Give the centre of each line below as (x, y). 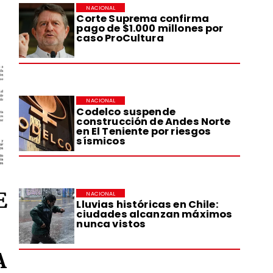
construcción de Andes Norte (154, 121)
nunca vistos (111, 224)
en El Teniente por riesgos (144, 131)
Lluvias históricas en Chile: (147, 205)
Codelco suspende (126, 112)
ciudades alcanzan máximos (154, 214)
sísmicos (101, 141)
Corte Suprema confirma (143, 19)
